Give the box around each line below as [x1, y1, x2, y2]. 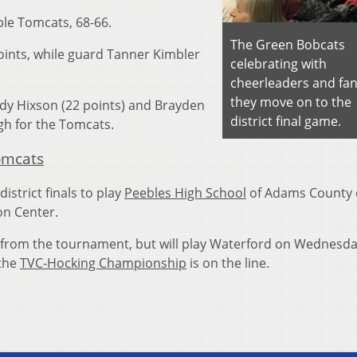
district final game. [230, 112, 341, 131]
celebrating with [230, 55, 327, 73]
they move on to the [230, 93, 351, 112]
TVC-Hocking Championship [20, 253, 186, 272]
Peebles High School [124, 183, 246, 202]
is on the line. [186, 253, 269, 272]
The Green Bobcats [230, 36, 345, 54]
